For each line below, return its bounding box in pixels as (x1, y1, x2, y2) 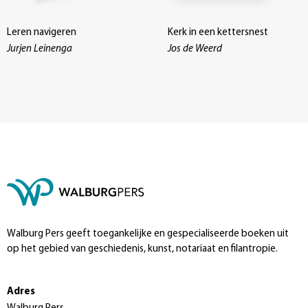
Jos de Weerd (168, 43, 222, 54)
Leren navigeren (7, 27, 76, 38)
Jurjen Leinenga (7, 43, 72, 54)
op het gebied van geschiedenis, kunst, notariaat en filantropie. (7, 243, 278, 254)
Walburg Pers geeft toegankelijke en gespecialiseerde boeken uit (7, 228, 289, 239)
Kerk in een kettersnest (168, 27, 268, 38)
